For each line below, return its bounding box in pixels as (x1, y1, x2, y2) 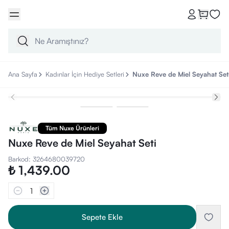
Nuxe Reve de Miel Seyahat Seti (8, 136, 156, 149)
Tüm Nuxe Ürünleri (45, 124, 99, 132)
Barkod (8, 155, 29, 163)
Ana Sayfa (8, 70, 37, 78)
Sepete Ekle (82, 212, 123, 222)
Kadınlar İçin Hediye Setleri (45, 70, 124, 78)
